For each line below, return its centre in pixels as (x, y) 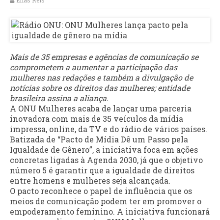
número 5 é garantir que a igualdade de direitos (102, 170)
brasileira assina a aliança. (59, 98)
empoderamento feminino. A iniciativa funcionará (110, 212)
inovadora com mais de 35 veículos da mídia (96, 119)
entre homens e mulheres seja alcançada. (90, 181)
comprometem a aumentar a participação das (94, 67)
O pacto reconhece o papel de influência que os (101, 191)
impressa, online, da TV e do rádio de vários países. (109, 129)
